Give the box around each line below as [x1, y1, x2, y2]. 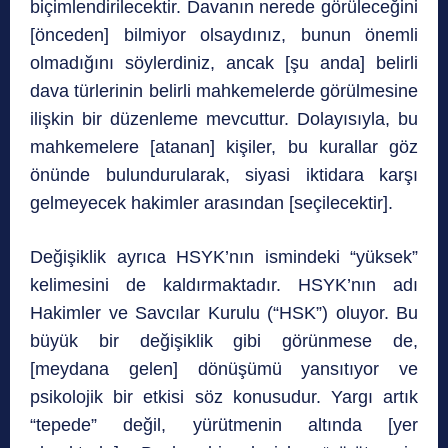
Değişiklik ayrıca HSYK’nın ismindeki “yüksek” [30, 247, 418, 268]
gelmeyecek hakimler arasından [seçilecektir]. [30, 193, 393, 214]
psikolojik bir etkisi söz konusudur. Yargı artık [30, 387, 418, 408]
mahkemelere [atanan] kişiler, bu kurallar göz [30, 137, 418, 158]
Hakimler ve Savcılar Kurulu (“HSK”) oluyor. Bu [30, 303, 418, 324]
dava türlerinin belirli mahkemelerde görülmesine [30, 81, 418, 102]
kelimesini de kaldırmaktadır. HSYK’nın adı [30, 275, 418, 296]
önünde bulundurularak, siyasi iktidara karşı [30, 165, 418, 186]
